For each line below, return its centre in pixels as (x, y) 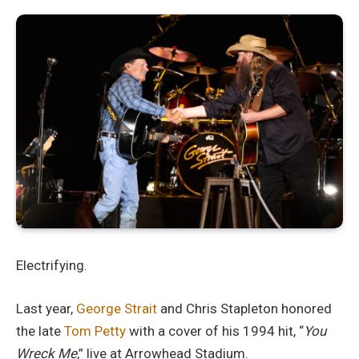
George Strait (117, 308)
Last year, (46, 308)
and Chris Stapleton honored (244, 308)
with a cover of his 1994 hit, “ (215, 331)
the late (40, 331)
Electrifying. (52, 265)
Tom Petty (95, 331)
